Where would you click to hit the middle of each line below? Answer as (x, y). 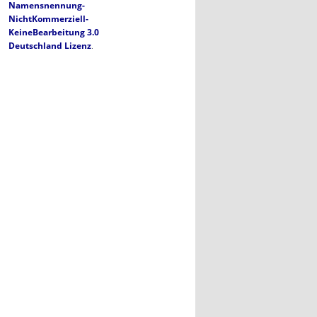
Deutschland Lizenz (50, 45)
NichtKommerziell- (48, 18)
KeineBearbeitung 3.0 (54, 32)
